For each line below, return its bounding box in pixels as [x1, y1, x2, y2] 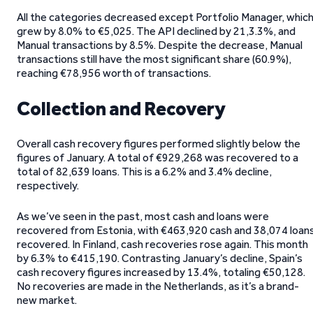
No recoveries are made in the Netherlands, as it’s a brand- [17, 279, 299, 293]
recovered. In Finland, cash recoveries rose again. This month [17, 238, 308, 251]
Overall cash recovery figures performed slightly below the [17, 137, 300, 150]
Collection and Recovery [17, 96, 226, 120]
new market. [17, 293, 77, 307]
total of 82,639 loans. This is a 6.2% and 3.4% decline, [17, 165, 272, 178]
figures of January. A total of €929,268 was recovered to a [17, 151, 298, 164]
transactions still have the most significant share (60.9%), [17, 52, 291, 66]
